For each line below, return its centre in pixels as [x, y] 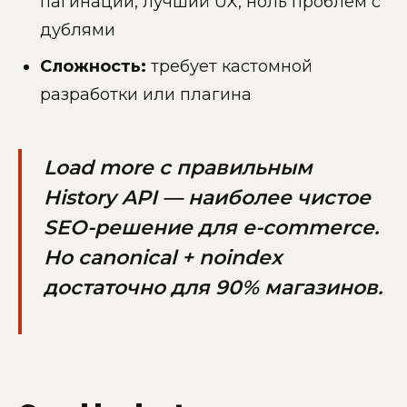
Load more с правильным [178, 167]
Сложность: [93, 66]
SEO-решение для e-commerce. [211, 227]
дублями [78, 30]
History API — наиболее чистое [207, 197]
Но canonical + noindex [163, 257]
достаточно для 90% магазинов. [213, 287]
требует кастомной [229, 66]
